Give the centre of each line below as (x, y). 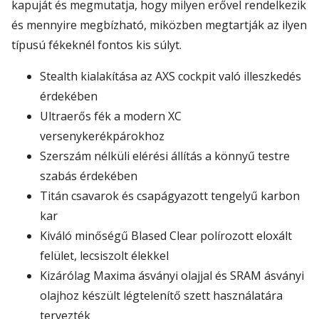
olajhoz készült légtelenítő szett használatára (161, 296)
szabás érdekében (89, 176)
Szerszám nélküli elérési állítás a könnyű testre (165, 156)
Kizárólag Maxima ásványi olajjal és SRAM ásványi (172, 276)
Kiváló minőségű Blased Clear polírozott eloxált (166, 236)
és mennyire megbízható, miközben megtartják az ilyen (159, 25)
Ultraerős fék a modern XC (111, 116)
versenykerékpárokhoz (102, 136)
